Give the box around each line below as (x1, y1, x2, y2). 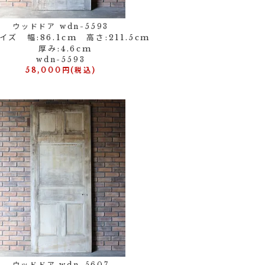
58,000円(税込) (25, 66, 96, 75)
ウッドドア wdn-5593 (12, 22, 109, 31)
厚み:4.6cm (29, 44, 92, 54)
